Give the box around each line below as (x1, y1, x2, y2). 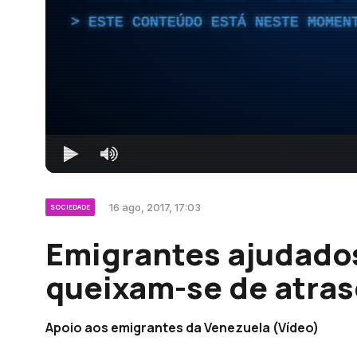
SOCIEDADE (50, 202, 90, 211)
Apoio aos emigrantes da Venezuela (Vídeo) (45, 318, 319, 336)
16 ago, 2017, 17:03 (109, 200, 201, 214)
